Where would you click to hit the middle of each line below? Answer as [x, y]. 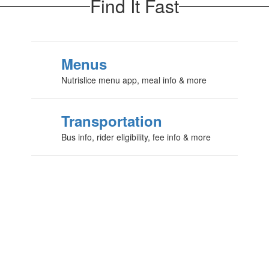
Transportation [111, 121]
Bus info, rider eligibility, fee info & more [136, 137]
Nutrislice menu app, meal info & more [134, 80]
